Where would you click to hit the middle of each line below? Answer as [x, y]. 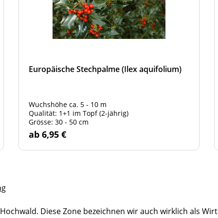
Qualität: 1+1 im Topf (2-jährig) [79, 113]
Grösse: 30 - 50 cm [59, 122]
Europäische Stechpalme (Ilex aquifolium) [105, 69]
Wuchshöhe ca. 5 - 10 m [68, 104]
